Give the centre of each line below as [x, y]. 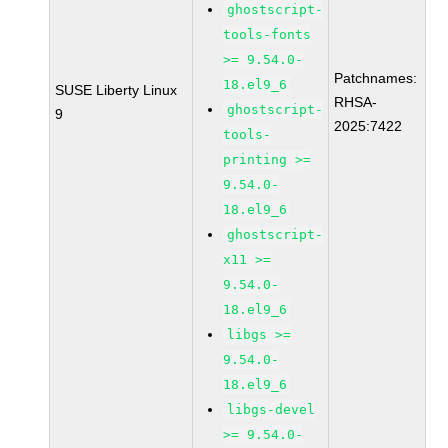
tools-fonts [267, 34]
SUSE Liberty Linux [116, 90]
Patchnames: [376, 78]
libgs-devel [271, 409]
